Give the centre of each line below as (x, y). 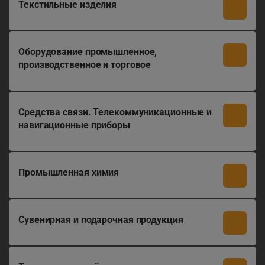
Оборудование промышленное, (88, 52)
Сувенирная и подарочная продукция (101, 220)
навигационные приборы (74, 125)
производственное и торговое (85, 65)
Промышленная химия (69, 172)
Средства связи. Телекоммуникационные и (115, 112)
